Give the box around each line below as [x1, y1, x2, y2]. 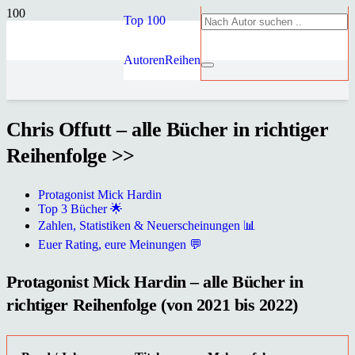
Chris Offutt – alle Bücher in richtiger [6, 118, 329, 142]
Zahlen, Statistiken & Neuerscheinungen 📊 [38, 219, 256, 233]
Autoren [124, 53, 165, 67]
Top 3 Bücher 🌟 [38, 202, 123, 216]
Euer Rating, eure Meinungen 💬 [38, 238, 202, 252]
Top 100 [124, 13, 166, 27]
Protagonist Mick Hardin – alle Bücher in [6, 271, 303, 292]
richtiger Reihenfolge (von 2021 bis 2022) [6, 294, 298, 315]
